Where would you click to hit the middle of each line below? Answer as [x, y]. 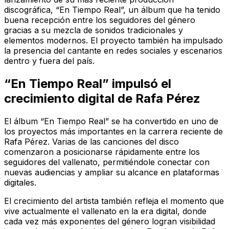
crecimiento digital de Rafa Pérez [102, 98]
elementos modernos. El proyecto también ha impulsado [113, 40]
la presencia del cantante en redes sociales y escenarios [113, 50]
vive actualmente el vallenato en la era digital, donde [105, 211]
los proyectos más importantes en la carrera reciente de [113, 131]
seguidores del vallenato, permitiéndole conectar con [107, 162]
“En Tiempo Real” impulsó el [88, 83]
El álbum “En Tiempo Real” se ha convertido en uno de [111, 121]
